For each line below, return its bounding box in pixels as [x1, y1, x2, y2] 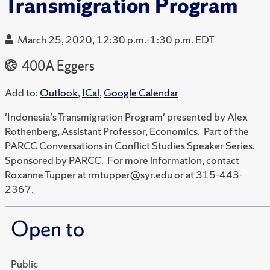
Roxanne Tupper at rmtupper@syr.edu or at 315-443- [5, 168, 243, 181]
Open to [11, 215, 84, 243]
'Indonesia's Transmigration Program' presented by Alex [5, 110, 248, 124]
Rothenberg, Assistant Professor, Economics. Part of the [5, 124, 249, 138]
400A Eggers [19, 57, 95, 75]
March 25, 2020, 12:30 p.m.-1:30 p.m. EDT [17, 33, 215, 46]
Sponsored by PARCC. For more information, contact [5, 153, 239, 167]
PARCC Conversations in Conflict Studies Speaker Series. [5, 139, 257, 152]
